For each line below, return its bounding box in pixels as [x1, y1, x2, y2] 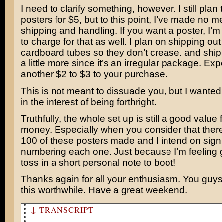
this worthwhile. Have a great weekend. [20, 185, 187, 195]
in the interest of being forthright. [20, 97, 157, 107]
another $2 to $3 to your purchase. [20, 69, 167, 79]
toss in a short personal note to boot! [20, 157, 175, 167]
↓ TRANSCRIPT [30, 204, 94, 215]
